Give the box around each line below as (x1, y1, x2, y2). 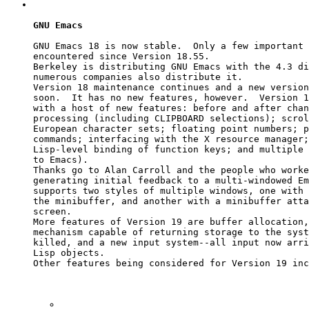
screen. (33, 206, 72, 217)
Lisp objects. (33, 247, 105, 258)
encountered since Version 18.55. (33, 50, 210, 61)
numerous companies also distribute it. (33, 71, 243, 82)
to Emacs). (33, 154, 88, 165)
